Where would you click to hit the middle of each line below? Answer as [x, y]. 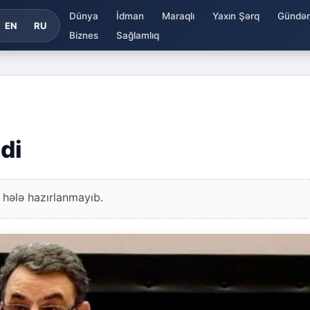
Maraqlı [178, 16]
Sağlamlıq [137, 35]
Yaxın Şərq [236, 16]
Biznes [83, 35]
